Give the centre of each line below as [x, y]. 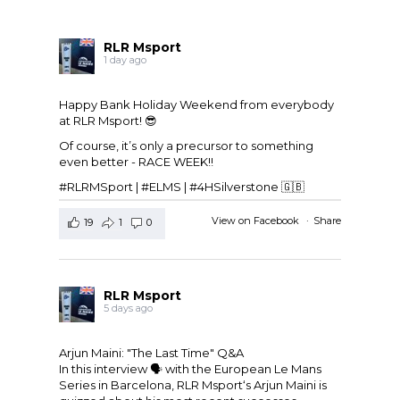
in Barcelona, [136, 385]
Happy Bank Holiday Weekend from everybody [196, 105]
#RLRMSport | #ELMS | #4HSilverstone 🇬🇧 [182, 187]
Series [77, 385]
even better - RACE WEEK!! [136, 162]
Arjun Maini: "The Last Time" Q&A [151, 353]
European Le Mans [268, 369]
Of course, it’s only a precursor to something [186, 146]
